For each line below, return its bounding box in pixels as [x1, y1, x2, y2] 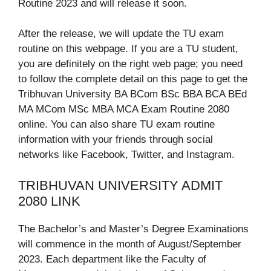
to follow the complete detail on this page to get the [18, 73, 247, 85]
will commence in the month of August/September [18, 238, 241, 250]
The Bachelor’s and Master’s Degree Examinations [18, 223, 249, 235]
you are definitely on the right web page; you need [18, 58, 243, 70]
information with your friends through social [18, 134, 213, 146]
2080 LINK [18, 193, 80, 209]
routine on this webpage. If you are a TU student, [18, 43, 238, 55]
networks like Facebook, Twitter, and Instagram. [18, 149, 235, 161]
